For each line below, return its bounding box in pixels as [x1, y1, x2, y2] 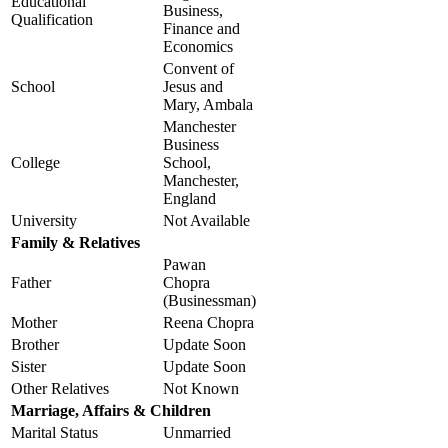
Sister [11, 357, 46, 375]
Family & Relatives [11, 233, 140, 251]
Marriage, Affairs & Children [11, 401, 211, 419]
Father [11, 273, 51, 291]
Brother [11, 335, 59, 353]
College [11, 153, 60, 171]
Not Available [163, 211, 250, 229]
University [11, 211, 77, 229]
